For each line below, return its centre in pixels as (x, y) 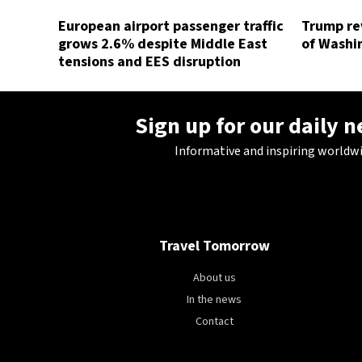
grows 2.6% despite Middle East (163, 44)
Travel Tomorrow (214, 246)
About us (214, 278)
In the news (215, 300)
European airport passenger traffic (171, 26)
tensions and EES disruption (149, 62)
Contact (214, 322)
